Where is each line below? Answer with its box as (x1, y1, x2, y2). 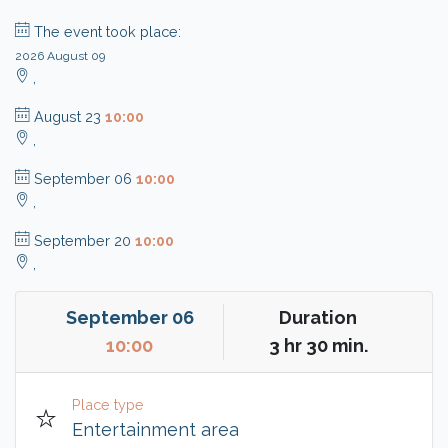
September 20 (34, 231, 135, 249)
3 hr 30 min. (268, 334, 368, 356)
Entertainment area (72, 418, 239, 440)
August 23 (34, 107, 105, 125)
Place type (72, 395, 144, 413)
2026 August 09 (15, 48, 105, 63)
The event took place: (34, 22, 181, 40)
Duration (279, 306, 357, 328)
